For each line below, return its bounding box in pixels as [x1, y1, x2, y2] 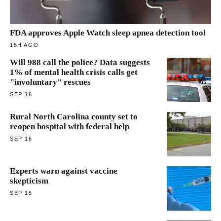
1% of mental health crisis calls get [10, 67, 138, 77]
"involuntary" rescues [10, 77, 91, 87]
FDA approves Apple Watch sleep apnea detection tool [10, 28, 206, 37]
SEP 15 [10, 189, 33, 196]
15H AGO [10, 41, 39, 48]
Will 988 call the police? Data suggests [10, 57, 150, 67]
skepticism [10, 176, 48, 185]
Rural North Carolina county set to [10, 111, 138, 121]
